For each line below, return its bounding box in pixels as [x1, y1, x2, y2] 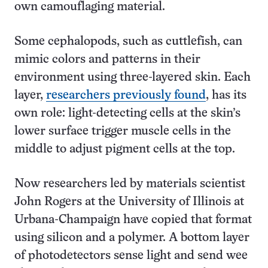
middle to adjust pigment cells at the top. [14, 144, 238, 155]
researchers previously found [46, 90, 206, 101]
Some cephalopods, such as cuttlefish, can [14, 36, 242, 47]
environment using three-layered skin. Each [14, 72, 251, 83]
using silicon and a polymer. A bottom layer [14, 232, 249, 243]
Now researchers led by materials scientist [14, 178, 245, 190]
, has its [206, 90, 246, 101]
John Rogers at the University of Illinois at [14, 196, 244, 208]
